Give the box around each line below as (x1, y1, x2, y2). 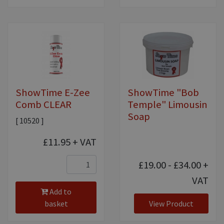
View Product (149, 198, 193, 209)
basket (44, 198, 68, 209)
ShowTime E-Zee (15, 86, 90, 99)
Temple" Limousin (127, 98, 207, 111)
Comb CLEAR (15, 98, 71, 111)
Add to (48, 186, 71, 197)
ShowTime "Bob (127, 86, 199, 99)
